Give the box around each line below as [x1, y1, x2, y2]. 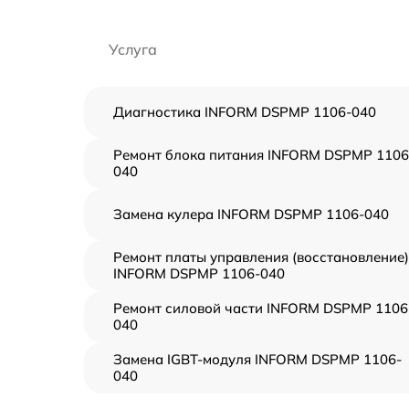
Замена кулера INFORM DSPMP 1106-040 [113, 205, 389, 224]
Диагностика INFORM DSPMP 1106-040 [113, 103, 376, 121]
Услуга [109, 40, 157, 59]
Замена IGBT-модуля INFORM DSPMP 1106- [113, 351, 402, 369]
